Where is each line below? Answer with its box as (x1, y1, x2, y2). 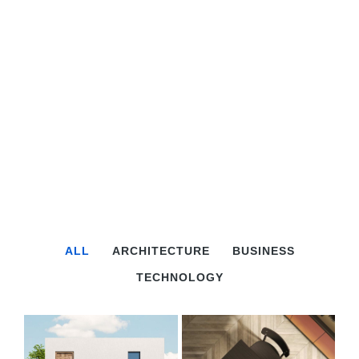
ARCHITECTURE (111, 244, 210, 258)
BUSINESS (232, 244, 295, 258)
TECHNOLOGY (135, 271, 224, 284)
